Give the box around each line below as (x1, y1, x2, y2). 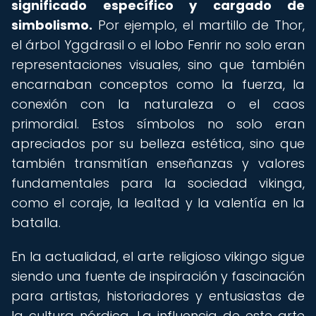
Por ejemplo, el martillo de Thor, (92, 16, 305, 34)
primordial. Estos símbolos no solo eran (11, 115, 305, 133)
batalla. (11, 214, 61, 231)
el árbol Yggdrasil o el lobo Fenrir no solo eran (11, 36, 305, 54)
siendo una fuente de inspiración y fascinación (11, 267, 305, 285)
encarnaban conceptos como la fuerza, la (11, 75, 305, 93)
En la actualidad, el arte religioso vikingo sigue (11, 248, 305, 265)
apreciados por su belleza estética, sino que (11, 135, 305, 152)
